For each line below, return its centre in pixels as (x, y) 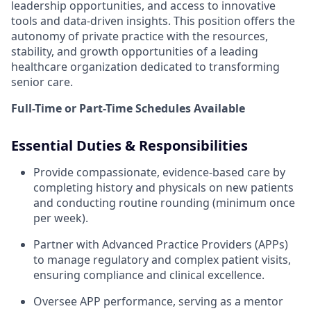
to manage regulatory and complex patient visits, (162, 260)
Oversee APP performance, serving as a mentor (158, 302)
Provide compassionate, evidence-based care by (159, 173)
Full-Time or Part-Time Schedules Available (128, 109)
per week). (61, 218)
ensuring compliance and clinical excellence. (149, 275)
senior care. (42, 82)
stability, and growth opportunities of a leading (135, 52)
